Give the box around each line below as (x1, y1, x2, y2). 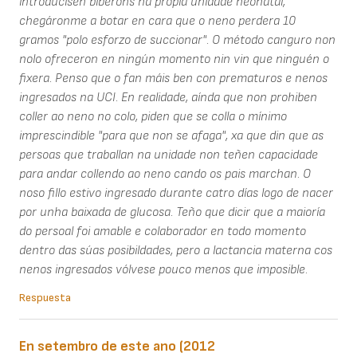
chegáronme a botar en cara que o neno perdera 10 (19, 14, 296, 29)
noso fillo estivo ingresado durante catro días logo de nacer (19, 186, 333, 202)
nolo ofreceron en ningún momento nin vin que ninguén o (19, 52, 329, 68)
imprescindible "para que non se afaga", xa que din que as (19, 128, 324, 144)
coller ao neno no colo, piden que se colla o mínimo (19, 109, 287, 125)
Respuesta (19, 291, 71, 305)
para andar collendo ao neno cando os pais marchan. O (19, 167, 311, 182)
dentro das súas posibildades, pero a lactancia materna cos (19, 243, 332, 259)
